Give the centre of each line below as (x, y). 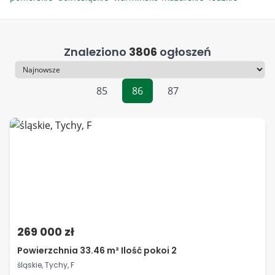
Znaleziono (96, 52)
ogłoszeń (184, 52)
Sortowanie (36, 76)
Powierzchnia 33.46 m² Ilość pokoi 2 (97, 250)
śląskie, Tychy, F (46, 265)
